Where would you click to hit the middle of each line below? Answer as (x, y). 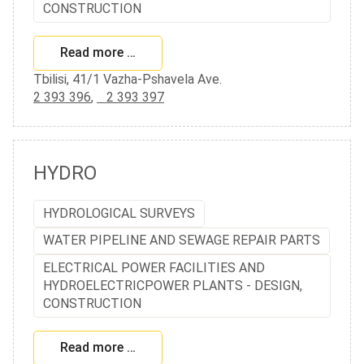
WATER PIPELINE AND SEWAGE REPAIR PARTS (182, 240)
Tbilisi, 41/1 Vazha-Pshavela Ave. (128, 79)
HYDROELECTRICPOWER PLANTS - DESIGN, (173, 285)
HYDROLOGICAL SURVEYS (119, 213)
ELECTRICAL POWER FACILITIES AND (154, 267)
